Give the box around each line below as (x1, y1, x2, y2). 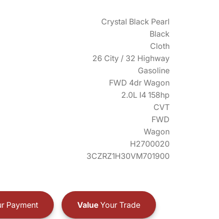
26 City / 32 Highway (92, 53, 170, 63)
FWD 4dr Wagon (109, 78, 170, 88)
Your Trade (98, 199, 140, 210)
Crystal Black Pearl (101, 17, 170, 26)
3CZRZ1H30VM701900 (87, 151, 170, 161)
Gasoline (138, 66, 170, 75)
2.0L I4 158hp (121, 90, 170, 100)
